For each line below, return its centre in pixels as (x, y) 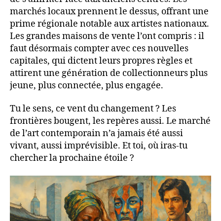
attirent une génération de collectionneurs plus (109, 73)
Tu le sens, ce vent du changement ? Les (93, 109)
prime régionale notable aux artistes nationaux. (110, 24)
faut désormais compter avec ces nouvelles (99, 48)
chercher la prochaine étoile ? (72, 158)
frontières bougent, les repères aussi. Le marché (110, 121)
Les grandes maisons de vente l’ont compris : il (107, 36)
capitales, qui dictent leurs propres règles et (101, 61)
